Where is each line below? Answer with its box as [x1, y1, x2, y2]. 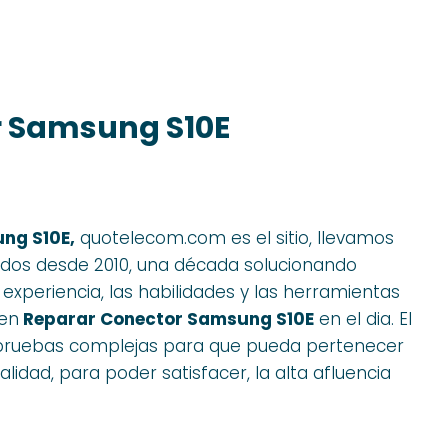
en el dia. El [314, 306, 412, 331]
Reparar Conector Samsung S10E [19, 306, 314, 331]
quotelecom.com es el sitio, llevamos [75, 225, 394, 250]
